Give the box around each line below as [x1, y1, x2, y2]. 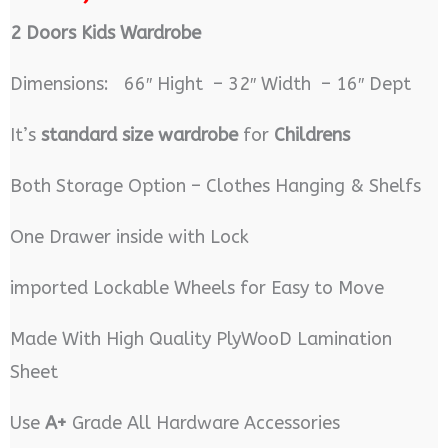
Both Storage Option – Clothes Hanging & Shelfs [9, 175, 421, 198]
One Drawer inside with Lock [9, 226, 249, 249]
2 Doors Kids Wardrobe [9, 22, 201, 45]
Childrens [273, 124, 350, 147]
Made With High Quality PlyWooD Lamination [9, 328, 392, 351]
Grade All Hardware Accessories [66, 412, 340, 435]
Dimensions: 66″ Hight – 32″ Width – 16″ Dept [9, 73, 411, 96]
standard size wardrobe [40, 124, 238, 147]
